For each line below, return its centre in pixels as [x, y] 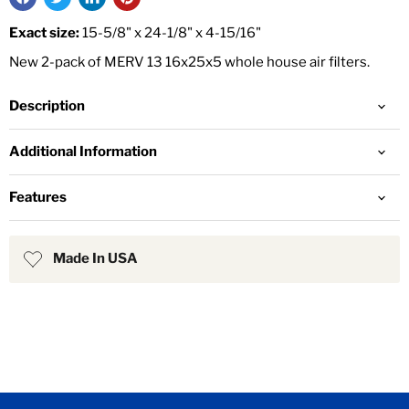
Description [47, 106]
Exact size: [46, 33]
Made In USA [95, 259]
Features [38, 198]
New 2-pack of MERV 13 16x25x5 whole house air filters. [189, 63]
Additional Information [83, 152]
